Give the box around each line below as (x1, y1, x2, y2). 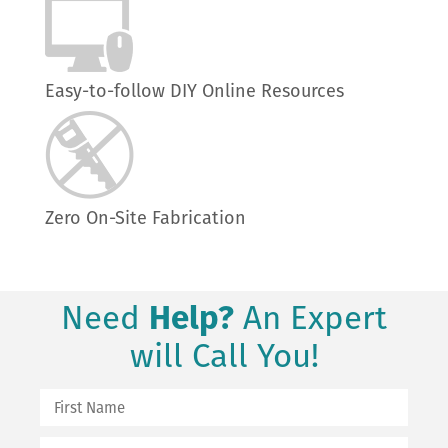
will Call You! (129, 336, 319, 376)
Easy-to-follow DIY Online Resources (45, 80, 344, 102)
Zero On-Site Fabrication (45, 207, 246, 229)
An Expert (234, 298, 387, 338)
